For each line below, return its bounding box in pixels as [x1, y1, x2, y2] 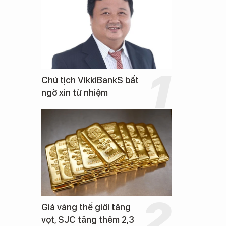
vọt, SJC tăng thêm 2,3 [41, 214, 134, 225]
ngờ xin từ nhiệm [41, 87, 108, 98]
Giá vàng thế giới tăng [41, 202, 131, 212]
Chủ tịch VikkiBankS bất [41, 75, 139, 85]
